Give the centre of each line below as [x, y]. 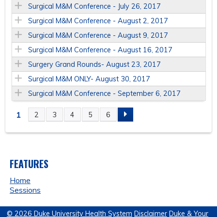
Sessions [25, 190]
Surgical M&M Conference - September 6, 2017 [104, 94]
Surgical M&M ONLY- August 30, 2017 [89, 79]
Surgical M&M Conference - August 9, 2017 [98, 36]
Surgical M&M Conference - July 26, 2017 [94, 7]
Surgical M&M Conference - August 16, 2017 [100, 50]
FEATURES [29, 164]
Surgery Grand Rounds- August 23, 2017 [94, 65]
